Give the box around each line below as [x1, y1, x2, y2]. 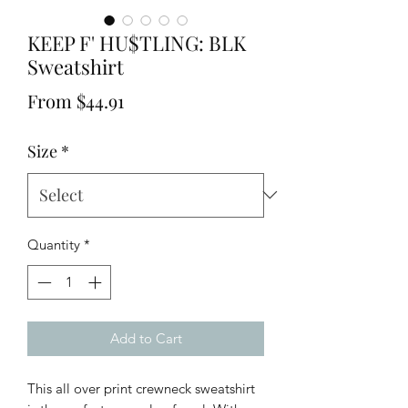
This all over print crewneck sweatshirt [27, 380, 255, 398]
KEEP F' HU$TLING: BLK [27, 28, 246, 56]
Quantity [27, 235, 80, 253]
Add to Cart [109, 330, 182, 348]
